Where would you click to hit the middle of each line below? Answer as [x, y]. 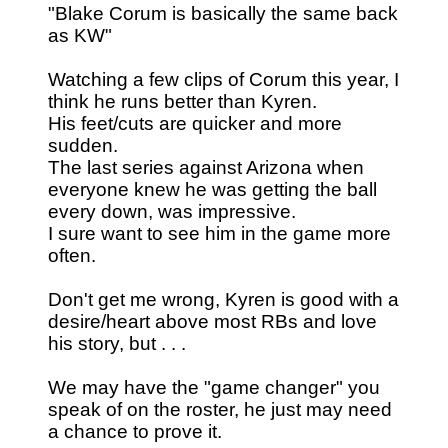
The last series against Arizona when [206, 167]
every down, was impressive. [172, 211]
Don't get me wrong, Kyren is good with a [223, 299]
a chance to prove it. [135, 431]
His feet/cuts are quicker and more [195, 123]
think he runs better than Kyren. [182, 101]
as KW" [80, 35]
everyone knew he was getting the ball [212, 189]
